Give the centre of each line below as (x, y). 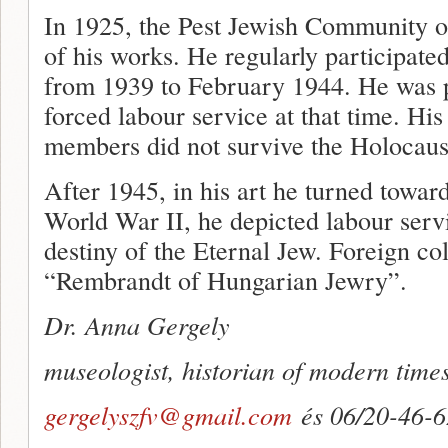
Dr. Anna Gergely (137, 324)
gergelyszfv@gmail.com (168, 414)
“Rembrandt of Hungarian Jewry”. (225, 279)
